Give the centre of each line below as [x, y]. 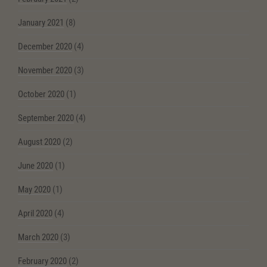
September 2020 [46, 118]
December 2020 [45, 47]
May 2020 [34, 190]
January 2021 [41, 23]
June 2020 [35, 166]
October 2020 [41, 94]
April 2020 [35, 214]
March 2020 [38, 237]
